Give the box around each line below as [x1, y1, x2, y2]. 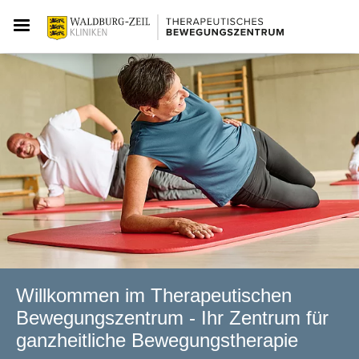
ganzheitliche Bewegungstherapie [16, 329, 298, 352]
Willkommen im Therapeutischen [16, 284, 292, 307]
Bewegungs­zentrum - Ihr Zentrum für [16, 307, 329, 329]
